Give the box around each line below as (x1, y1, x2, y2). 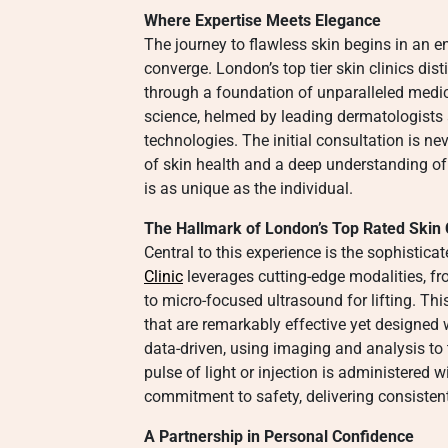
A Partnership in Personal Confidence (144, 427, 414, 446)
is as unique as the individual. (144, 179, 353, 198)
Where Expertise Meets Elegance (144, 11, 381, 30)
